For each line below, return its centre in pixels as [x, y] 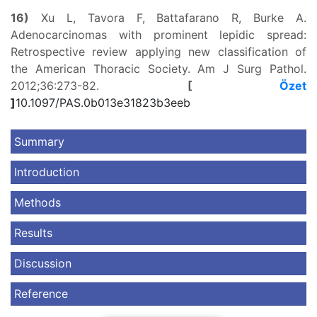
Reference [41, 294]
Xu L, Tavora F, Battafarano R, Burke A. [168, 18]
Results [33, 233]
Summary [39, 142]
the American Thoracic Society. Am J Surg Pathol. [158, 69]
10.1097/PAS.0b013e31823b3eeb [103, 103]
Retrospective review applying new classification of [158, 52]
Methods [38, 202]
